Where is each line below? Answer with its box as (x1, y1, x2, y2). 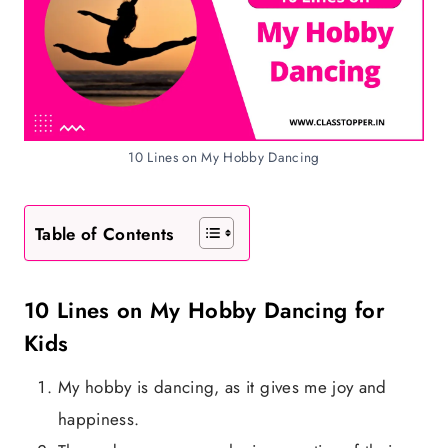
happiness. (58, 407, 140, 431)
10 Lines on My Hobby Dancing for (24, 294, 385, 326)
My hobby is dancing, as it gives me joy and (58, 375, 387, 399)
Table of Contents (35, 222, 174, 247)
